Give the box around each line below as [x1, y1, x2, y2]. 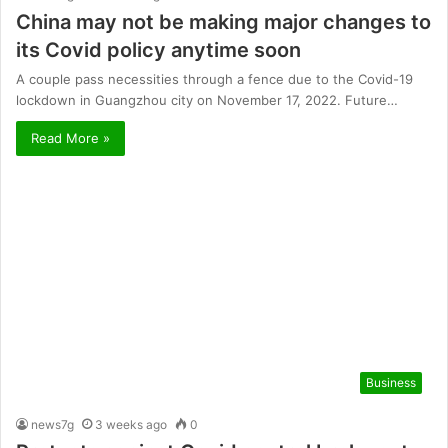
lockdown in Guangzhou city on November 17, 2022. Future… [16, 91, 398, 108]
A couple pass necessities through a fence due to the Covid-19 [16, 70, 413, 87]
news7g [31, 417, 74, 433]
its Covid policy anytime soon [16, 37, 301, 62]
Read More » [31, 129, 110, 146]
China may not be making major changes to [16, 9, 431, 34]
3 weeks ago [95, 417, 167, 433]
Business [366, 375, 416, 391]
